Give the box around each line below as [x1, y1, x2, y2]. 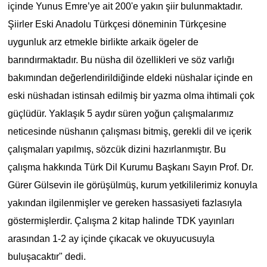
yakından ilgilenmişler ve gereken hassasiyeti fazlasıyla [7, 197, 242, 208]
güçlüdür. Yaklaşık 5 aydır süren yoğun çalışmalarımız [7, 108, 234, 119]
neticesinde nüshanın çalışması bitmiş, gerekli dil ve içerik [7, 126, 252, 136]
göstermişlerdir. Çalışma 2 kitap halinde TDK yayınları [7, 215, 234, 226]
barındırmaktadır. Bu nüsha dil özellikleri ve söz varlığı [7, 54, 234, 65]
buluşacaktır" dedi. [7, 251, 86, 262]
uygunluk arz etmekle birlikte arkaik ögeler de [7, 36, 198, 47]
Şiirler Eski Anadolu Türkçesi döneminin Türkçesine [7, 18, 226, 29]
